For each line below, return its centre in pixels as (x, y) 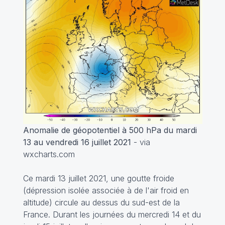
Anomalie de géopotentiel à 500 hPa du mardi (110, 130)
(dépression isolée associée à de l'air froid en (106, 191)
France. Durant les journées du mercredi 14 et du (112, 215)
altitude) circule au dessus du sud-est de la (101, 203)
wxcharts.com (49, 154)
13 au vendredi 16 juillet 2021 (77, 142)
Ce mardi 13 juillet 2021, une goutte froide (98, 179)
